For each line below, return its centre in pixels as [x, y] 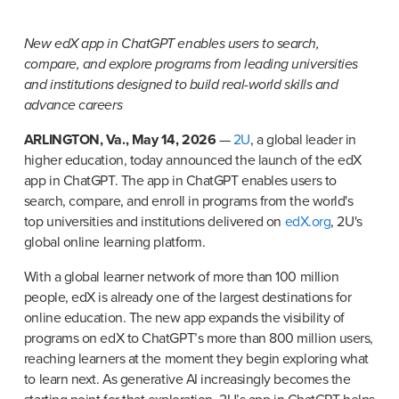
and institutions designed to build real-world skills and [181, 85]
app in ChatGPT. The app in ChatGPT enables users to [180, 181]
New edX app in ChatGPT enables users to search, [171, 44]
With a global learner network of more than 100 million [181, 277]
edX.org [308, 222]
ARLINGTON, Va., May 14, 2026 [120, 140]
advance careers [73, 106]
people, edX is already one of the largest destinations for [187, 297]
